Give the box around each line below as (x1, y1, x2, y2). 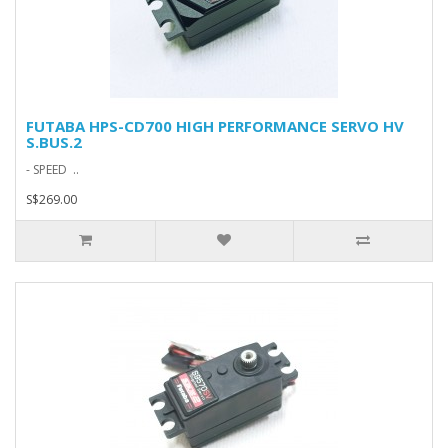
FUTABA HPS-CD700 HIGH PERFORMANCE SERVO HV (26, 116, 404, 136)
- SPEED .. (26, 161, 79, 178)
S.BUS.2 (26, 132, 82, 152)
